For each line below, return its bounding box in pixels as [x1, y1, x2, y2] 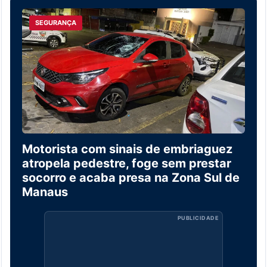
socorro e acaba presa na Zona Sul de [22, 170, 240, 185]
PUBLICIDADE [177, 215, 219, 222]
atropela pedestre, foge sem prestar [22, 156, 231, 171]
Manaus [22, 185, 68, 200]
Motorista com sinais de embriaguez [22, 142, 232, 157]
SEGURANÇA [35, 18, 76, 27]
